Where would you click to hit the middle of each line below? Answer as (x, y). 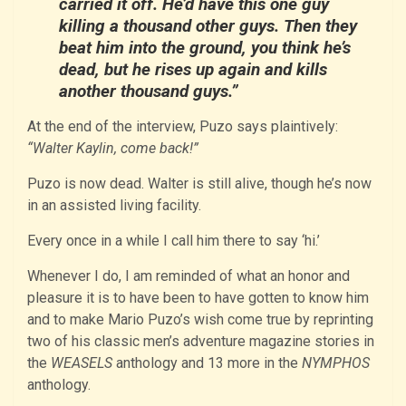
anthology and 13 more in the (207, 363)
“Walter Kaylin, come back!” (113, 149)
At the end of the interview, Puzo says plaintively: (183, 127)
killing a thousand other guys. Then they (208, 26)
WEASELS (82, 363)
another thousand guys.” (149, 92)
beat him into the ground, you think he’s (205, 48)
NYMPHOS (336, 363)
